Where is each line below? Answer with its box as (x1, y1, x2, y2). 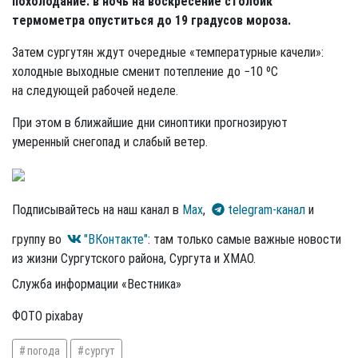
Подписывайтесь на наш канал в (12, 201, 182, 217)
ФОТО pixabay (12, 308, 83, 324)
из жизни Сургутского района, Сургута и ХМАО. (12, 250, 256, 266)
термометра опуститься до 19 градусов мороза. (12, 12, 291, 28)
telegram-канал (228, 201, 305, 217)
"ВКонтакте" (84, 231, 148, 247)
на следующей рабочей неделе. (12, 82, 178, 98)
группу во (12, 231, 65, 247)
